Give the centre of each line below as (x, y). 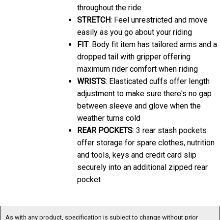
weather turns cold (109, 115)
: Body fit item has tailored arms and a (153, 42)
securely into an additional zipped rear (142, 165)
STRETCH (94, 17)
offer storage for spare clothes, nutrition (146, 140)
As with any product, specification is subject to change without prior (102, 215)
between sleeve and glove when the (139, 103)
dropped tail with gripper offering (134, 54)
